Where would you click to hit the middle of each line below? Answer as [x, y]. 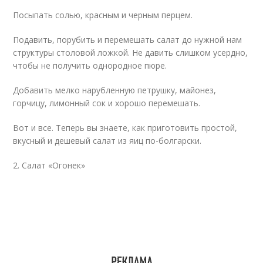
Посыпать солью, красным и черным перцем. [103, 15]
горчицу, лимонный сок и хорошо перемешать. [107, 103]
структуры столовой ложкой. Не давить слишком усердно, [131, 53]
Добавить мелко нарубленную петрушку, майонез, [115, 90]
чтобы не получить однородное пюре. [90, 65]
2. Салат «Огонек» [49, 165]
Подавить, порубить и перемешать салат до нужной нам [128, 40]
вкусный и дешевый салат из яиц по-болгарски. [107, 141]
